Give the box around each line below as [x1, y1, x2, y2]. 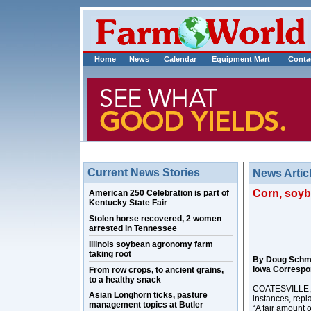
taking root [89, 249, 131, 259]
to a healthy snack [89, 275, 161, 285]
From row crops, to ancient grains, [89, 265, 224, 275]
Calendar [164, 55, 196, 63]
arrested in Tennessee [89, 224, 177, 233]
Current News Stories [87, 167, 200, 178]
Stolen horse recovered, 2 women [89, 214, 221, 224]
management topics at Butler [89, 300, 203, 310]
